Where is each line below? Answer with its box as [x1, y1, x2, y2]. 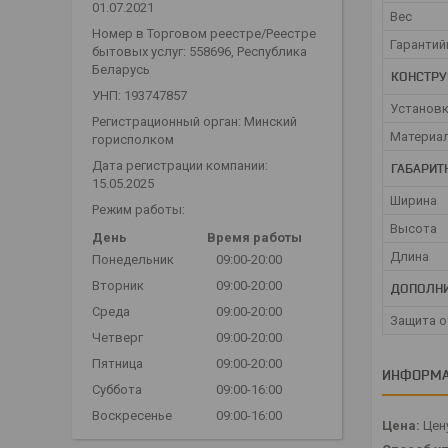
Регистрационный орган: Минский [92, 113, 297, 129]
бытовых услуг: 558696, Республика [92, 43, 307, 59]
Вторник [92, 277, 144, 293]
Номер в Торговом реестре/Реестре [92, 25, 316, 41]
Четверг [92, 329, 143, 345]
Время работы [207, 229, 302, 245]
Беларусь [92, 61, 150, 77]
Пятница [92, 355, 143, 371]
